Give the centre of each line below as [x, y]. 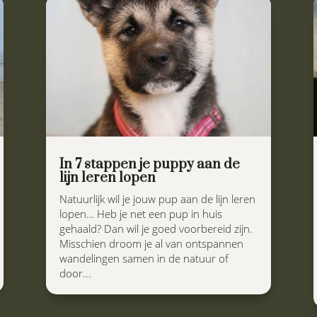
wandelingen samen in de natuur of [144, 258]
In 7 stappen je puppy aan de [149, 164]
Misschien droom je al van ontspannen [151, 243]
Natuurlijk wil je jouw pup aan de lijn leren [157, 198]
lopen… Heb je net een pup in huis [140, 213]
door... [75, 273]
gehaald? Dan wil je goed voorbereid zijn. [156, 228]
